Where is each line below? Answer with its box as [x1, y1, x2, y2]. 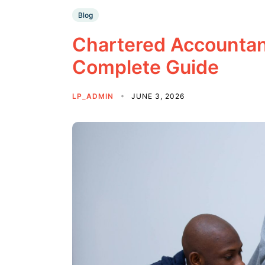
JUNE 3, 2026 [131, 92, 185, 101]
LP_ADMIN [72, 92, 116, 101]
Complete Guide [72, 56, 219, 79]
